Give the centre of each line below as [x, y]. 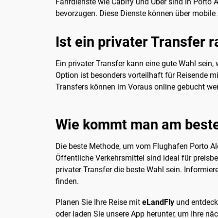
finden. [67, 181]
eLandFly [158, 202]
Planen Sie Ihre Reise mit [99, 202]
